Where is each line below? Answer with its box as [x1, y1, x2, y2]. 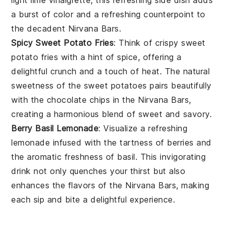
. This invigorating [135, 151, 206, 162]
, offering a [137, 51, 182, 62]
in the [110, 94, 138, 105]
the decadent [11, 23, 68, 34]
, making [176, 180, 210, 190]
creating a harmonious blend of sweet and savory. [11, 108, 212, 119]
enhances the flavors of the [11, 180, 126, 190]
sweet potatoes [83, 80, 147, 91]
